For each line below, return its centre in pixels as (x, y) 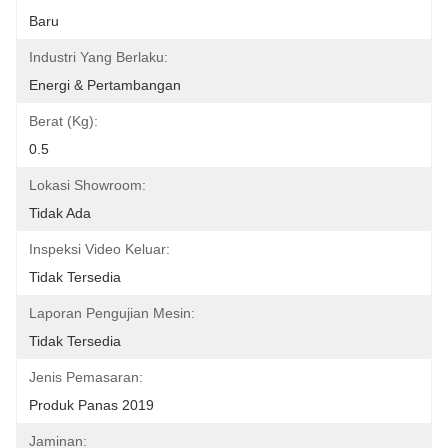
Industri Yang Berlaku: (98, 57)
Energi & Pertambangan (105, 85)
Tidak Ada (60, 213)
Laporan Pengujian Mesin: (112, 313)
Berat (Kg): (63, 121)
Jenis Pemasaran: (86, 377)
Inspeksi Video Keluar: (99, 249)
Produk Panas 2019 (91, 405)
